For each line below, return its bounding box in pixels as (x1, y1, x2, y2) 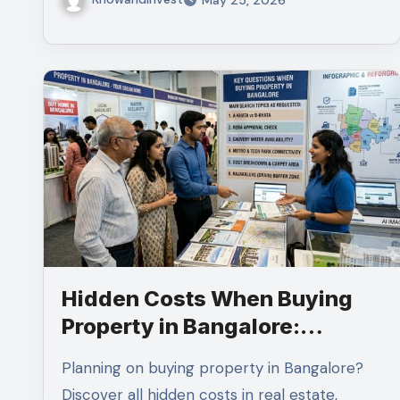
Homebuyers (62, 368, 199, 395)
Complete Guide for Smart (62, 340, 337, 367)
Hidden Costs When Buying (62, 285, 353, 312)
